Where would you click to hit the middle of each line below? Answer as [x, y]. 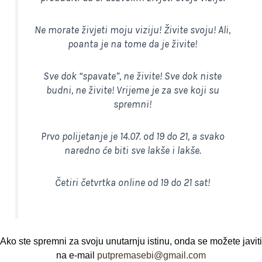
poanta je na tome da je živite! [132, 44]
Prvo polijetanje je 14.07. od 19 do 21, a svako [132, 136]
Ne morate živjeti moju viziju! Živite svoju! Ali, [132, 30]
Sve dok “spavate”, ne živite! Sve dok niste [132, 76]
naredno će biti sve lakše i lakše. [132, 150]
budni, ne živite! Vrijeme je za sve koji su [132, 90]
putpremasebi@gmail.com [151, 255]
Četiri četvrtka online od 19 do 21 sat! [132, 182]
